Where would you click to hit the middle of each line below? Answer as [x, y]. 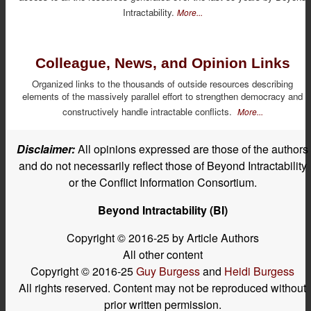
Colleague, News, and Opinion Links [162, 63]
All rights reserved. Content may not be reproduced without [162, 287]
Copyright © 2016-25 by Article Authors [162, 237]
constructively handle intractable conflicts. [150, 111]
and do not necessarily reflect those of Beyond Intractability [162, 165]
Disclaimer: [46, 149]
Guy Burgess [169, 271]
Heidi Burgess [259, 271]
